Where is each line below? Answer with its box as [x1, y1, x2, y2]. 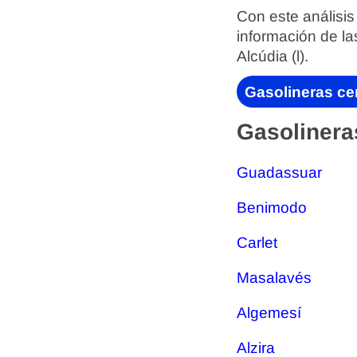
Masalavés [237, 269, 312, 286]
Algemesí [237, 304, 301, 321]
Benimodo [237, 199, 307, 216]
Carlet [237, 234, 277, 251]
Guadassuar [237, 164, 322, 181]
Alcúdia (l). [237, 48, 308, 65]
